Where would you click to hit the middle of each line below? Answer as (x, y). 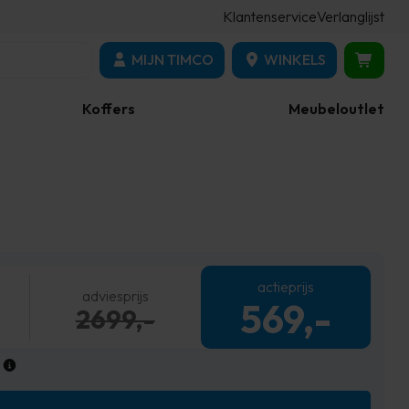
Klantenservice (270, 16)
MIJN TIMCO (173, 59)
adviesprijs (115, 295)
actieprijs (285, 287)
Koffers (109, 109)
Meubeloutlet (336, 109)
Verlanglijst (351, 16)
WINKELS (295, 59)
